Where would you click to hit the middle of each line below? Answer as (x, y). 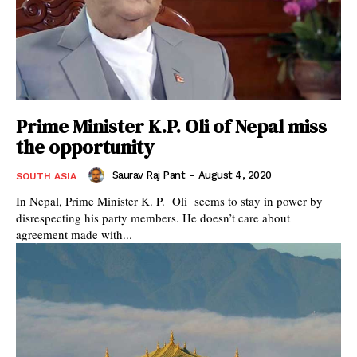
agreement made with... (74, 235)
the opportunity (85, 147)
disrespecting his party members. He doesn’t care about (153, 218)
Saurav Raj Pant (148, 175)
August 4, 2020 (235, 175)
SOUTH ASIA (46, 177)
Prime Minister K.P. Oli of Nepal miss (171, 127)
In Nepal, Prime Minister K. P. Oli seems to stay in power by (169, 201)
